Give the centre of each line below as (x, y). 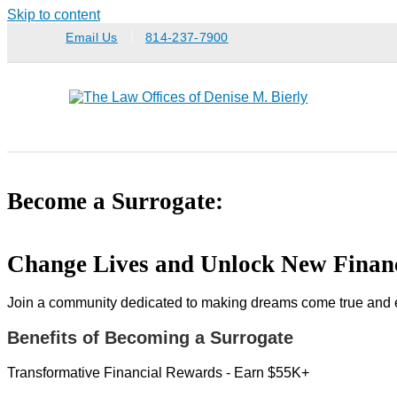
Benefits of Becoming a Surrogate (150, 337)
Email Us (92, 37)
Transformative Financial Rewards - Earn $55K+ (158, 373)
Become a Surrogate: (115, 201)
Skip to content (54, 15)
